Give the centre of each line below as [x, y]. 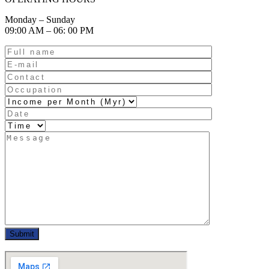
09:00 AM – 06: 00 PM [49, 30]
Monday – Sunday [40, 19]
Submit [22, 234]
